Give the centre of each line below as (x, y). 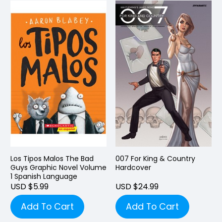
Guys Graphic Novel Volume (58, 167)
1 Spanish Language (44, 176)
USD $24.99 (137, 186)
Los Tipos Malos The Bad (52, 158)
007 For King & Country (155, 158)
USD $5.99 (29, 186)
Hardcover (133, 167)
